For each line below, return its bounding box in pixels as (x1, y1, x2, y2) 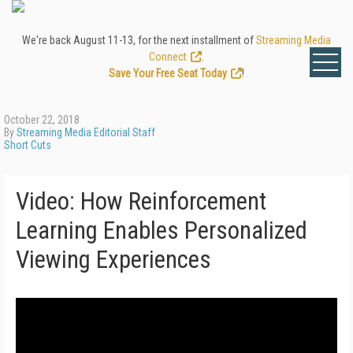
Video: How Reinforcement (16, 187, 266, 216)
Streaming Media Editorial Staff (17, 126, 155, 139)
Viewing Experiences (16, 245, 211, 274)
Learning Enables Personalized (16, 216, 307, 245)
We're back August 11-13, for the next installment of (22, 34, 256, 46)
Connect (149, 50, 187, 63)
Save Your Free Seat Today (109, 67, 227, 80)
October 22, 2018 (4, 113, 80, 126)
